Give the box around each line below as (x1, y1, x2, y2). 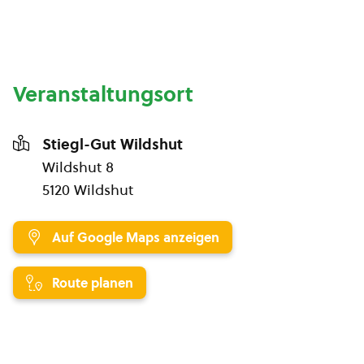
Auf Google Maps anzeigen (52, 228, 219, 246)
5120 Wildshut (42, 180, 133, 200)
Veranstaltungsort (13, 80, 193, 109)
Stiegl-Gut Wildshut (42, 134, 183, 154)
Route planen (52, 274, 133, 292)
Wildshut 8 (42, 157, 114, 177)
